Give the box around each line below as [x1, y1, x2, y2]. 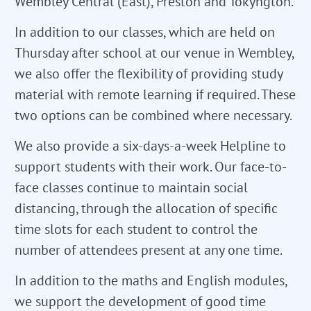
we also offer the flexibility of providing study [15, 64, 283, 83]
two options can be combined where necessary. [15, 106, 292, 124]
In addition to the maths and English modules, [15, 271, 287, 289]
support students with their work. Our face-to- [15, 157, 287, 176]
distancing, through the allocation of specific [15, 199, 278, 217]
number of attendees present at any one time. [15, 240, 283, 259]
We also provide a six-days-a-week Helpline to [15, 136, 286, 155]
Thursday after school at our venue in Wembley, [15, 43, 294, 62]
